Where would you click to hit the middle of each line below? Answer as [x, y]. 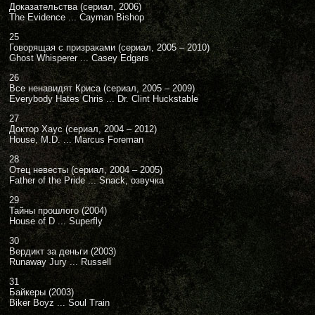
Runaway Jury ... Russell [60, 262]
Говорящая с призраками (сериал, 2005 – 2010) [109, 47]
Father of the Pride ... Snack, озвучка [86, 180]
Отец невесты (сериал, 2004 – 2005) [86, 170]
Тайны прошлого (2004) [58, 211]
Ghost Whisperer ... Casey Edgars [79, 58]
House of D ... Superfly [56, 221]
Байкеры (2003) [41, 292]
